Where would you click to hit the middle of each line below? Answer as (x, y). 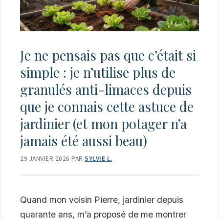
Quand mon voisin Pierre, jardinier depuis (102, 199)
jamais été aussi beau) (84, 141)
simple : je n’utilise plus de (98, 72)
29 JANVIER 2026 (45, 158)
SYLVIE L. (99, 158)
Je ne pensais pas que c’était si (108, 55)
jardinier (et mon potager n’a (103, 123)
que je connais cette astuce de (107, 106)
